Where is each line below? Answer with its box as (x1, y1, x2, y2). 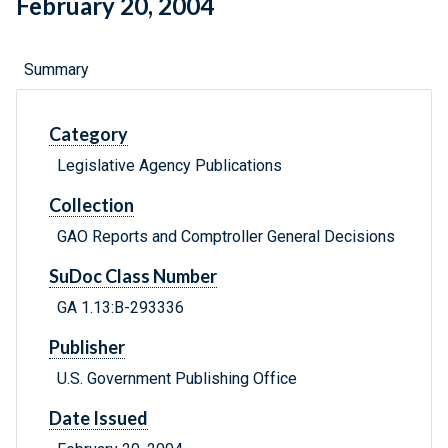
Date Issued (49, 407, 148, 430)
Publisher (49, 336, 125, 359)
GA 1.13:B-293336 (57, 298, 184, 318)
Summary (24, 60, 89, 80)
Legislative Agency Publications (57, 156, 282, 176)
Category (49, 123, 128, 146)
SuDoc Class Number (49, 265, 217, 288)
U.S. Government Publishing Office (57, 369, 297, 389)
